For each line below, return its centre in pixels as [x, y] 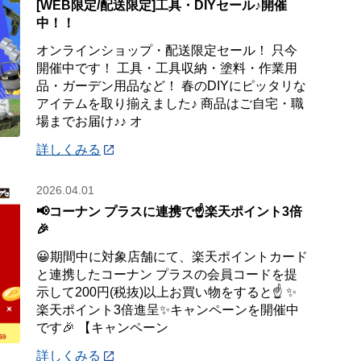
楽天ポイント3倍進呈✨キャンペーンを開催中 [168, 310]
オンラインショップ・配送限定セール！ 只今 [167, 50]
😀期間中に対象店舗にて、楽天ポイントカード [172, 257]
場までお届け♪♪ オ [90, 121]
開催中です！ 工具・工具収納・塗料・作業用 [167, 68]
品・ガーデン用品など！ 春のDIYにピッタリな [172, 86]
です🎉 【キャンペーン [103, 328]
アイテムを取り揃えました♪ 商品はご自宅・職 [170, 104]
